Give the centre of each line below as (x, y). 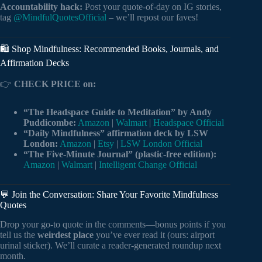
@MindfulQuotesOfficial (60, 18)
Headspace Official (189, 123)
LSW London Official (161, 144)
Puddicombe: (50, 123)
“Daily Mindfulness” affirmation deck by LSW (116, 133)
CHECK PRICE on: (55, 84)
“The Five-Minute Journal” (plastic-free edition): (120, 154)
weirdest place (65, 235)
